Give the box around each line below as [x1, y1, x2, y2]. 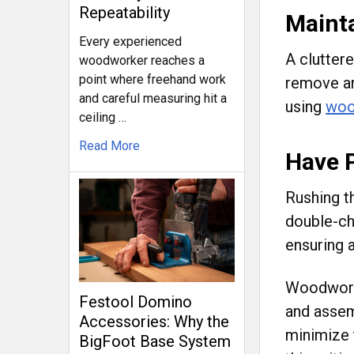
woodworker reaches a [79, 53, 205, 69]
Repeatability [79, 3, 170, 23]
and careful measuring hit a [79, 91, 227, 107]
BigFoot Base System [79, 331, 231, 351]
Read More [79, 138, 140, 154]
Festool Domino [79, 292, 192, 311]
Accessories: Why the [79, 311, 229, 331]
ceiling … [79, 110, 126, 126]
